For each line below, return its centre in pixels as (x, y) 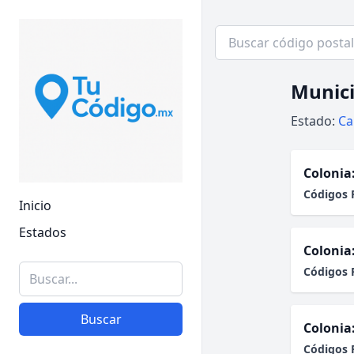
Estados (43, 232)
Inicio (35, 205)
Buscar (101, 319)
